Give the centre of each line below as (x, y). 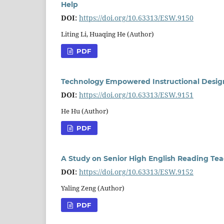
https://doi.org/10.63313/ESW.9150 (136, 17)
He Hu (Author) (85, 111)
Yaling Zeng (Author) (93, 188)
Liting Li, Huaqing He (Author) (107, 34)
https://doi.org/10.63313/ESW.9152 (136, 171)
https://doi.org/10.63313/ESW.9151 (136, 94)
